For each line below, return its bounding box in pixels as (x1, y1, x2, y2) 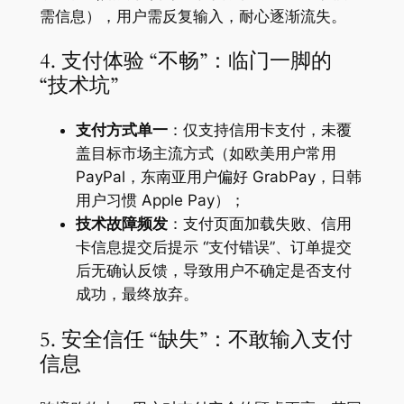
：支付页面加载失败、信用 (167, 215, 352, 234)
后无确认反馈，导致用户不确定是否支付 (75, 262, 352, 280)
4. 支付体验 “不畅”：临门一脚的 (39, 47, 332, 76)
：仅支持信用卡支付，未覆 (167, 121, 352, 140)
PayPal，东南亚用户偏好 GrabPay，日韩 (75, 168, 362, 187)
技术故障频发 (75, 215, 168, 234)
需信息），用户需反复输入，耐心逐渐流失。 (39, 7, 346, 25)
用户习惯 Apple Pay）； (75, 191, 245, 210)
